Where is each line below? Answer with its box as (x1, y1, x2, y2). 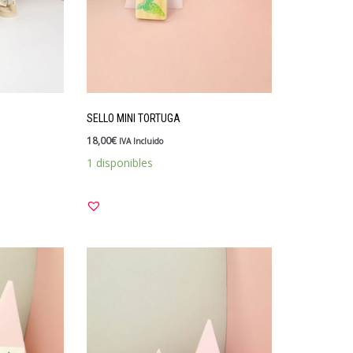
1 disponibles (86, 154, 153, 170)
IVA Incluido (118, 135, 163, 147)
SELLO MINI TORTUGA (86, 111, 180, 124)
